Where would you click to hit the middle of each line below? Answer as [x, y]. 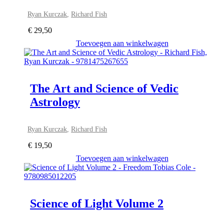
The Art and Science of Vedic [104, 89]
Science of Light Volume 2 [97, 204]
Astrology [55, 102]
